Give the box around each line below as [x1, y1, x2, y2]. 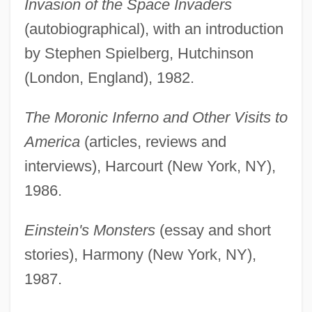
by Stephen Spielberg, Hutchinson [24, 45, 253, 63]
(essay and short [155, 221, 271, 240]
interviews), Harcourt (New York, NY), [24, 157, 276, 175]
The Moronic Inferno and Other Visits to [24, 109, 288, 127]
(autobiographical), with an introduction [24, 20, 283, 38]
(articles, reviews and [79, 133, 226, 151]
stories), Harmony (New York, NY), [24, 246, 256, 264]
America [24, 133, 80, 151]
